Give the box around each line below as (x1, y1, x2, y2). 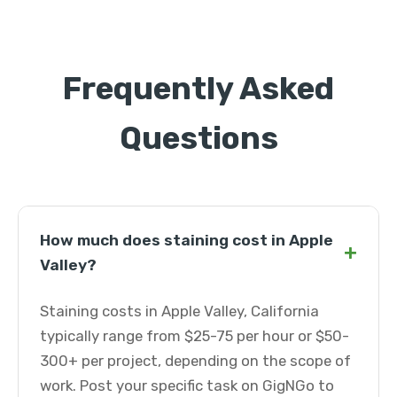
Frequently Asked (63, 70, 334, 107)
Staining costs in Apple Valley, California (40, 302, 319, 320)
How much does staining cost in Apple (40, 231, 333, 249)
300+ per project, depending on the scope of (40, 352, 351, 370)
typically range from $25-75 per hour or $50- (40, 327, 349, 345)
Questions (119, 120, 278, 157)
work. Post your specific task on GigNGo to (40, 377, 334, 394)
